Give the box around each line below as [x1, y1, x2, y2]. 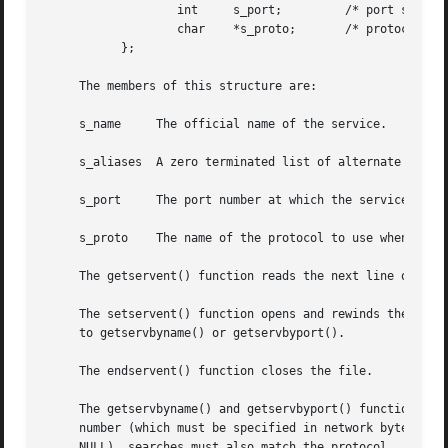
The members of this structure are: [44, 79, 318, 94]
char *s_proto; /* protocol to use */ [44, 22, 157, 37]
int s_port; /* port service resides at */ [44, 3, 157, 18]
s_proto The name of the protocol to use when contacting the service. [44, 231, 129, 246]
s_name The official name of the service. [44, 117, 122, 132]
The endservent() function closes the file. [44, 364, 374, 379]
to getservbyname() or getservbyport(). [44, 326, 346, 341]
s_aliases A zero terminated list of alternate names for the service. [44, 155, 143, 170]
